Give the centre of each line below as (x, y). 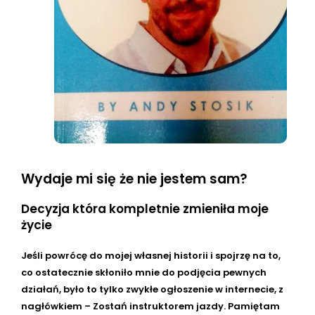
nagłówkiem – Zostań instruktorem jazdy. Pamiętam (150, 307)
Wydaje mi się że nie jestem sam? (134, 179)
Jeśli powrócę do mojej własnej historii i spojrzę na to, (151, 256)
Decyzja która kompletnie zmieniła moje (145, 209)
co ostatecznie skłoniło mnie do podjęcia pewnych (144, 273)
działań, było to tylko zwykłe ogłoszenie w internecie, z (152, 290)
